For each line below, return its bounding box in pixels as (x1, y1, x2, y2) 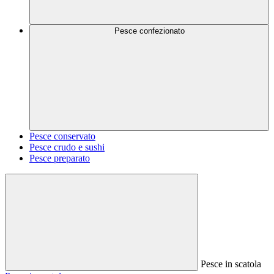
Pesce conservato (29, 131, 95, 141)
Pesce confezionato (114, 26, 185, 35)
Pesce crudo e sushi (29, 142, 105, 152)
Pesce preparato (29, 153, 90, 163)
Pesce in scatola (201, 259, 261, 269)
